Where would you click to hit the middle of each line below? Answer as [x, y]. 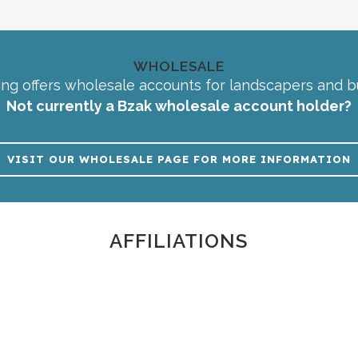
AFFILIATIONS [179, 241]
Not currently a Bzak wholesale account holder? [179, 105]
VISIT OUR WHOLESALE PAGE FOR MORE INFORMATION [179, 159]
